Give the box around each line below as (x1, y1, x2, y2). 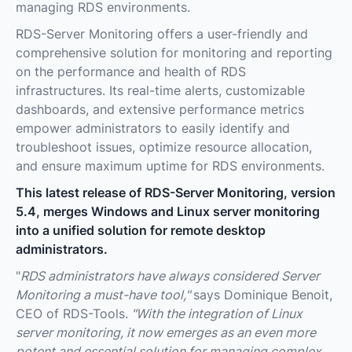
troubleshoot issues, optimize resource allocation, (16, 138, 312, 155)
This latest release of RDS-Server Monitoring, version (16, 184, 335, 200)
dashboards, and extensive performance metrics (16, 101, 304, 117)
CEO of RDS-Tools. (16, 305, 128, 321)
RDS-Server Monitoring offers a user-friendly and (16, 25, 308, 42)
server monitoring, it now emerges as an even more (16, 324, 316, 340)
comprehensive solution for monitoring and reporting (16, 44, 332, 60)
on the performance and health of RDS (16, 63, 246, 79)
